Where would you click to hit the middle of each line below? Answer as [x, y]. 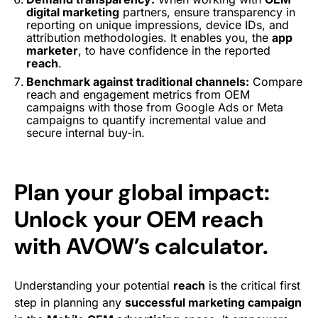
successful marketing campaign [213, 302]
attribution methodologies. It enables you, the [149, 38]
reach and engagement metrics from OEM [138, 94]
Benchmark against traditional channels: [138, 82]
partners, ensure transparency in [207, 12]
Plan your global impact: [142, 192]
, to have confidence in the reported [174, 50]
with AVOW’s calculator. [141, 246]
